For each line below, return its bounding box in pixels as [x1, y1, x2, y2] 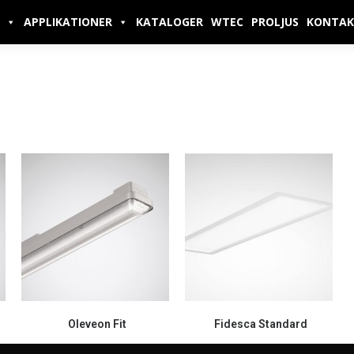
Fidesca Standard [214, 318, 308, 331]
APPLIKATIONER [24, 14, 112, 29]
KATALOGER [136, 14, 203, 29]
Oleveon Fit [67, 318, 126, 331]
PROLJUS [251, 14, 299, 29]
